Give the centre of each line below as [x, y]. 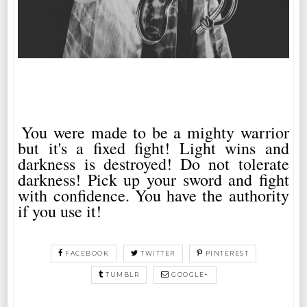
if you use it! [60, 211]
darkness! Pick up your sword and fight [153, 179]
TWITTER [158, 253]
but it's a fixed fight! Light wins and [153, 148]
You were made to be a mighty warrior [155, 132]
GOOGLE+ [190, 274]
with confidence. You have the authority [153, 195]
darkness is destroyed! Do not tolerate [153, 163]
